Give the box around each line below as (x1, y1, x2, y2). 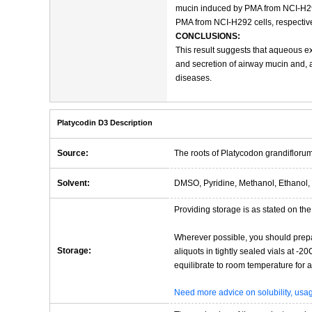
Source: (57, 148, 88, 158)
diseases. (175, 73, 212, 83)
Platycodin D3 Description (57, 118, 153, 127)
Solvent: (57, 178, 90, 188)
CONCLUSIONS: (175, 31, 240, 41)
